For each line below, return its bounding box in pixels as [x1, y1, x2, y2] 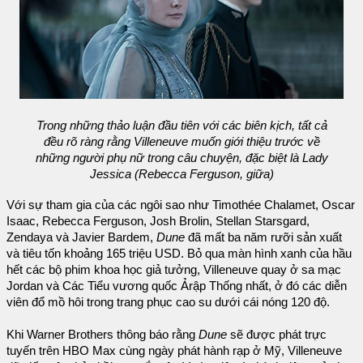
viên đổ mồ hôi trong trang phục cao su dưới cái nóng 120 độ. [6, 295, 330, 309]
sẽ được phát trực [230, 327, 327, 341]
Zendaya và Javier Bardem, [6, 230, 156, 244]
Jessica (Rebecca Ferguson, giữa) [89, 167, 274, 181]
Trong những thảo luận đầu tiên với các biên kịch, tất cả [36, 118, 327, 132]
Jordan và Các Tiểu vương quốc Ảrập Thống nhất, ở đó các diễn [6, 279, 347, 293]
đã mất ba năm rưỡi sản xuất [188, 230, 342, 244]
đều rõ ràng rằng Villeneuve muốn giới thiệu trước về [43, 135, 320, 148]
